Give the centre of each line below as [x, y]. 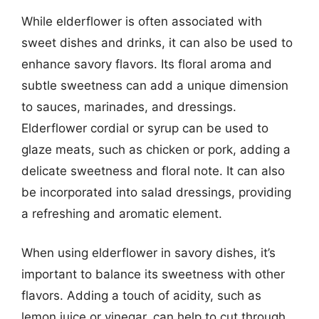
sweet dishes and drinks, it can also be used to [157, 42]
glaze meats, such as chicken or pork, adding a [156, 149]
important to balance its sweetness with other [153, 274]
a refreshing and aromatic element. [122, 213]
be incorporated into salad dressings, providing [156, 192]
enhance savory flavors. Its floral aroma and [147, 64]
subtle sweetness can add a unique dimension [155, 85]
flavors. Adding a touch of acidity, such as [141, 296]
